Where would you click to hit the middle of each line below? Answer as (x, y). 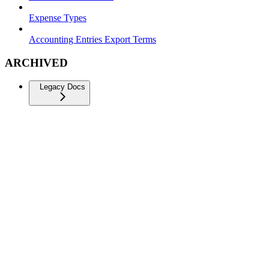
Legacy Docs (62, 87)
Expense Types (58, 17)
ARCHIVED (36, 62)
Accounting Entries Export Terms (92, 39)
